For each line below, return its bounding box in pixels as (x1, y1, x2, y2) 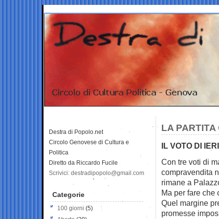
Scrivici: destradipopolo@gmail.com (49, 169, 144, 176)
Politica (49, 149, 68, 156)
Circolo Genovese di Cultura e (49, 138, 129, 146)
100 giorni (57, 204, 84, 212)
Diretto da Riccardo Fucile (49, 159, 118, 166)
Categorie (52, 190, 85, 198)
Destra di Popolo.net (49, 128, 103, 135)
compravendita (161, 167, 215, 176)
